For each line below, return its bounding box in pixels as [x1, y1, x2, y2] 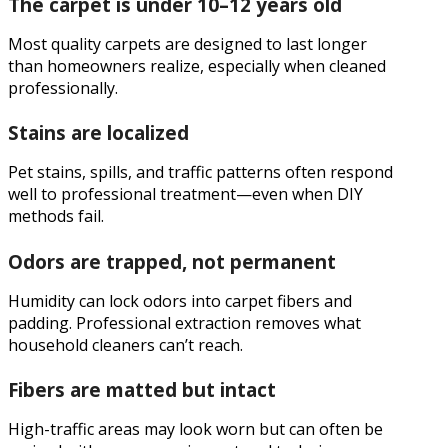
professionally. [8, 76, 118, 99]
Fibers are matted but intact [8, 377, 276, 404]
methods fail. [8, 205, 104, 228]
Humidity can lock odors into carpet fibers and [8, 289, 352, 312]
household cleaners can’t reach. [8, 333, 243, 356]
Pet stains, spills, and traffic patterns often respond [8, 161, 393, 184]
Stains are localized [8, 120, 189, 147]
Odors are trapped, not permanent [8, 248, 336, 275]
